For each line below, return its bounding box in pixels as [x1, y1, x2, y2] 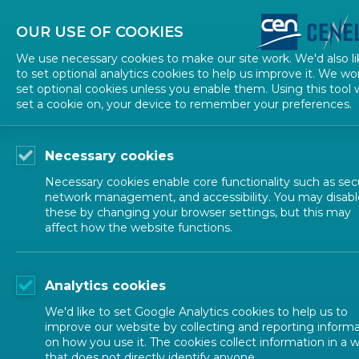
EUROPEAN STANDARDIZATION [25, 220, 208, 234]
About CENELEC [137, 14, 232, 28]
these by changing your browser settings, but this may [45, 205, 351, 220]
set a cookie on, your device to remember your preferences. [16, 97, 352, 111]
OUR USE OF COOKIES [16, 22, 184, 41]
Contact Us [280, 14, 343, 28]
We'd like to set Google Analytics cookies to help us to [45, 305, 348, 319]
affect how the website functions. [45, 220, 232, 235]
